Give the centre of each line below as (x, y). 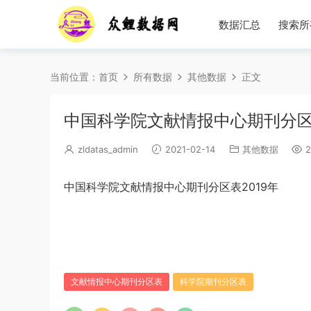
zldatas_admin (108, 149)
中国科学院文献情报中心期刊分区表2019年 (171, 187)
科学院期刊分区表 (213, 281)
